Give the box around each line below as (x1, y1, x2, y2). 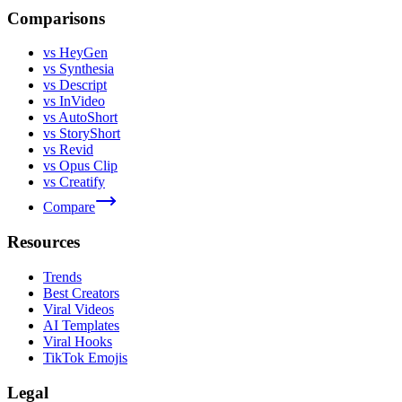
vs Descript (43, 77, 107, 93)
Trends (43, 268, 82, 284)
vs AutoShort (43, 109, 118, 126)
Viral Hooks (43, 333, 112, 349)
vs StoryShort (43, 126, 120, 142)
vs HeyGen (43, 45, 108, 61)
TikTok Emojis (43, 349, 127, 365)
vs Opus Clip (43, 158, 118, 174)
